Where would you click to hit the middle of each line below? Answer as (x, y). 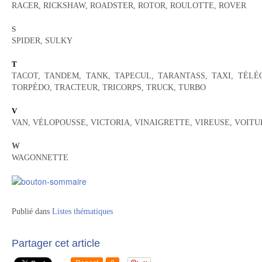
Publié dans (31, 211)
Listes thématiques (82, 211)
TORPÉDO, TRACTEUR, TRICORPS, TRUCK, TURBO (109, 87)
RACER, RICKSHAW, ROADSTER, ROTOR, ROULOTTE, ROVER (129, 6)
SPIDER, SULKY (42, 41)
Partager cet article (56, 243)
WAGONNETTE (40, 158)
